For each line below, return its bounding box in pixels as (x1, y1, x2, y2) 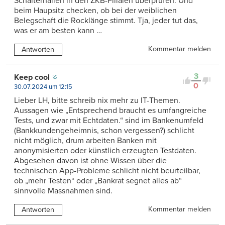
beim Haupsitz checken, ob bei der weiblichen (14, 5, 177, 16)
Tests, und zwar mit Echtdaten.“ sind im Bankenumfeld (14, 115, 203, 126)
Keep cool (14, 72, 50, 82)
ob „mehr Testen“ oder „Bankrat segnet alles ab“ (14, 175, 182, 186)
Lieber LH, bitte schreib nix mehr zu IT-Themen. (14, 95, 180, 105)
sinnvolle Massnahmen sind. (14, 185, 113, 196)
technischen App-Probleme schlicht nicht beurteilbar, (14, 165, 200, 176)
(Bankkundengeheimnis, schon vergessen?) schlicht (14, 125, 194, 136)
